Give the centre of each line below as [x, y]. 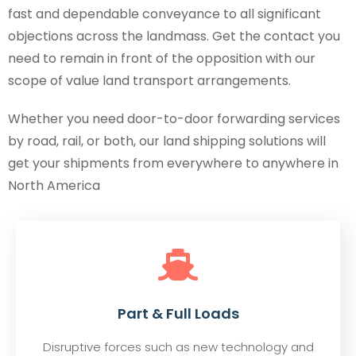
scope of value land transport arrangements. [149, 81]
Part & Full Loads [178, 314]
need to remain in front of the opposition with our [162, 59]
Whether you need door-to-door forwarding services [174, 119]
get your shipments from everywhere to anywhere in [173, 164]
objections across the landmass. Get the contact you [174, 37]
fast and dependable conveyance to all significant [164, 14]
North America [54, 186]
